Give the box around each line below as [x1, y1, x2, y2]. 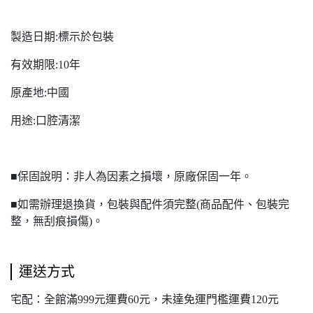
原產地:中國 [10, 86, 69, 99]
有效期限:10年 [10, 58, 80, 71]
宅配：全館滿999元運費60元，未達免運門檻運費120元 [10, 293, 279, 305]
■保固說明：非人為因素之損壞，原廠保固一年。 [10, 170, 252, 182]
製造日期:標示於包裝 [10, 30, 114, 43]
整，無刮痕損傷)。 [10, 214, 103, 227]
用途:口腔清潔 [10, 114, 80, 126]
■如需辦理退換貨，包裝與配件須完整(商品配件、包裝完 [10, 198, 289, 210]
